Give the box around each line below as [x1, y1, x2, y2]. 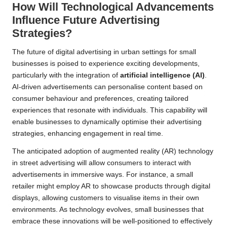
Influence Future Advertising [12, 13, 160, 26]
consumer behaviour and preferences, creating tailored [12, 94, 188, 102]
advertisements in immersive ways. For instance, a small [12, 170, 193, 178]
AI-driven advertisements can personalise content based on [12, 83, 203, 91]
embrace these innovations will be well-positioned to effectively [12, 217, 212, 225]
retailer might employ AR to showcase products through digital [12, 182, 210, 190]
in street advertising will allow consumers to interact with [12, 159, 191, 167]
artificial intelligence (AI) [120, 71, 205, 79]
